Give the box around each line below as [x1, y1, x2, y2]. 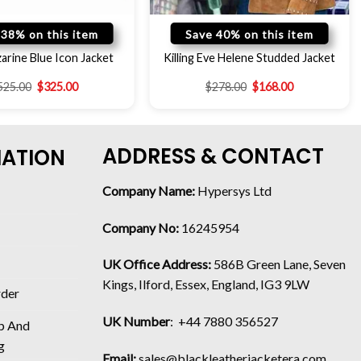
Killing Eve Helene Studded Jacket [164, 51, 336, 65]
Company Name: [102, 182, 195, 198]
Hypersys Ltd [197, 182, 272, 198]
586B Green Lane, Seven [211, 256, 346, 272]
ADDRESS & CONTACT [102, 141, 324, 171]
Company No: [102, 219, 181, 235]
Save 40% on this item [185, 27, 314, 42]
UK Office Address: [102, 256, 211, 272]
